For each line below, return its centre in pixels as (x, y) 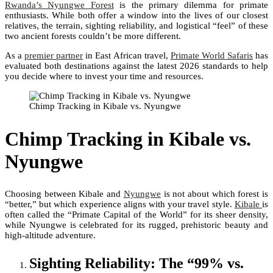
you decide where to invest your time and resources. (104, 76)
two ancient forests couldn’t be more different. (93, 36)
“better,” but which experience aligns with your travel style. (120, 204)
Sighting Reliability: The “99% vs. (136, 264)
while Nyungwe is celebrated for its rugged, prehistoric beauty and (136, 225)
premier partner (54, 56)
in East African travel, (127, 56)
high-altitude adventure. (50, 236)
